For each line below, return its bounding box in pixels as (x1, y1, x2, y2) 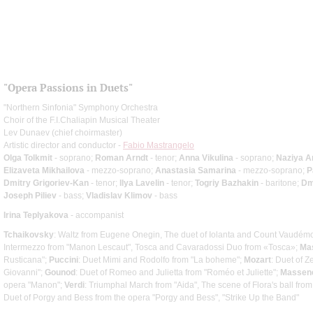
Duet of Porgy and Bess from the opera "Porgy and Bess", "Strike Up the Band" (3, 292, 299, 303)
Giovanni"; (3, 267, 45, 277)
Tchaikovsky (3, 229, 54, 240)
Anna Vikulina (179, 152, 233, 163)
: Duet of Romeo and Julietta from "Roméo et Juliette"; (75, 267, 280, 277)
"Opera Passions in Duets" (3, 80, 133, 94)
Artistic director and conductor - (3, 140, 123, 150)
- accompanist (68, 210, 124, 220)
